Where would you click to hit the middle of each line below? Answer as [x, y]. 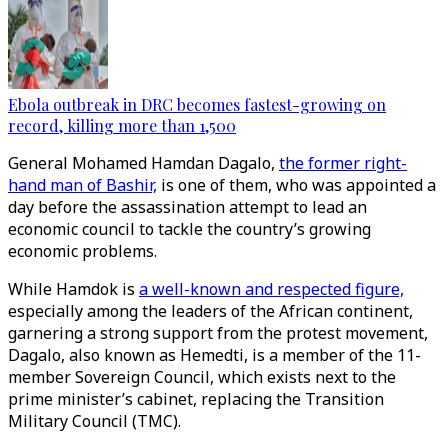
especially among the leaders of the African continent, [210, 311]
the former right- [343, 163]
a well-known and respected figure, [271, 289]
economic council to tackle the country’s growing [189, 229]
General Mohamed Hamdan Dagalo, [143, 163]
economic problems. [84, 251]
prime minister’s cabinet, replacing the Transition [196, 399]
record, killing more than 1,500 [122, 125]
